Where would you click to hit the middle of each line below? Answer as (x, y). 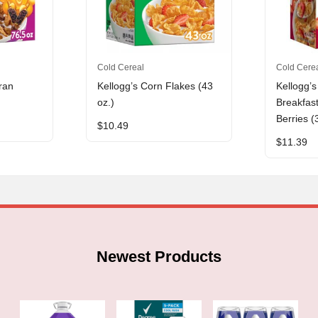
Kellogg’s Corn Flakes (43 (155, 87)
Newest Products (159, 256)
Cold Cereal (120, 67)
